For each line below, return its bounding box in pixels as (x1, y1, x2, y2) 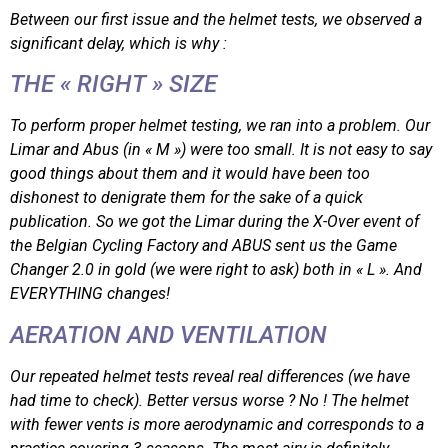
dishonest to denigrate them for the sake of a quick (10, 188, 363, 208)
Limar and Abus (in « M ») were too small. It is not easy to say (10, 140, 432, 160)
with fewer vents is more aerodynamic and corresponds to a (10, 414, 424, 434)
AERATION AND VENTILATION (10, 320, 327, 349)
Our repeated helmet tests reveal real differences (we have (10, 366, 410, 386)
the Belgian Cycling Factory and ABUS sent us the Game (10, 236, 397, 256)
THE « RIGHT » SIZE (10, 70, 217, 99)
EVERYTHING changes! (10, 284, 170, 304)
